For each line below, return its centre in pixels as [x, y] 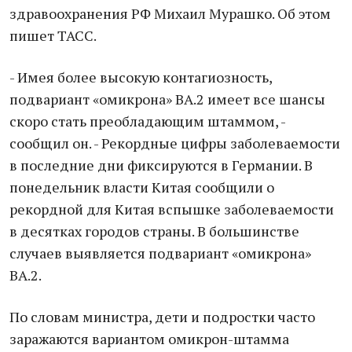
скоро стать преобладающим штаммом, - [147, 121]
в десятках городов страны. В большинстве [154, 231]
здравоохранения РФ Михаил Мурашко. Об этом [170, 13]
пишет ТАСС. [53, 35]
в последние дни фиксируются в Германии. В [161, 165]
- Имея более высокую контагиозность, [141, 77]
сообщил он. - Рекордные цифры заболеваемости [175, 143]
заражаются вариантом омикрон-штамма [149, 339]
